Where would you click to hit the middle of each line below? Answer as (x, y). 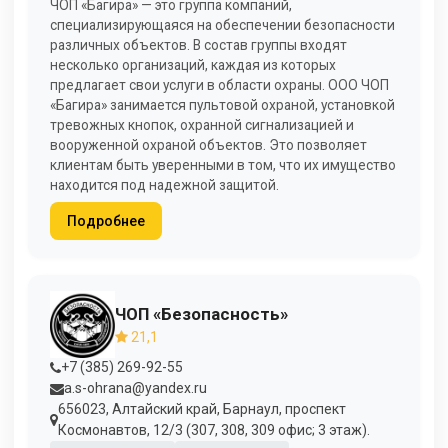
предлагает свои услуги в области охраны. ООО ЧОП (219, 85)
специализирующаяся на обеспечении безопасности (222, 25)
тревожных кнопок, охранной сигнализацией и (202, 125)
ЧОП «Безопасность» (201, 313)
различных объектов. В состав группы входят (198, 45)
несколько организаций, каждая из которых (193, 65)
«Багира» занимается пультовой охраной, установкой (222, 105)
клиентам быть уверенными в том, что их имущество (223, 165)
